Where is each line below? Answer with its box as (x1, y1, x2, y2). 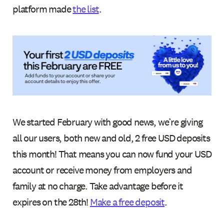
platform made (12, 2, 73, 15)
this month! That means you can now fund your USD (12, 147, 211, 161)
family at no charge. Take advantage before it (12, 179, 183, 193)
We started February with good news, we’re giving (12, 115, 202, 129)
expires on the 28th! (12, 195, 90, 209)
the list (72, 2, 99, 15)
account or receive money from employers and (12, 163, 192, 177)
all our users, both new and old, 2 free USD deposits (12, 131, 210, 145)
